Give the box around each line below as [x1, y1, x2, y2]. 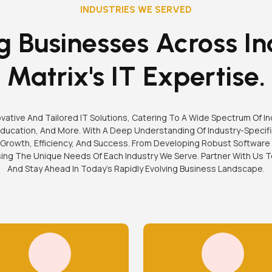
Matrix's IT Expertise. [7, 59, 265, 92]
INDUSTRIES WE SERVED [80, 4, 192, 15]
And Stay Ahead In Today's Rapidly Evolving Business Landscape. [7, 163, 265, 174]
